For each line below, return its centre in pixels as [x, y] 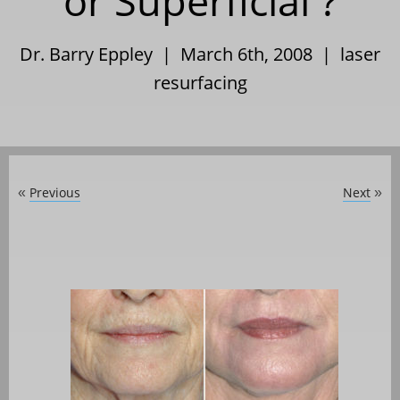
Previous [55, 192]
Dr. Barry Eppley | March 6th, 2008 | [180, 54]
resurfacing [200, 82]
